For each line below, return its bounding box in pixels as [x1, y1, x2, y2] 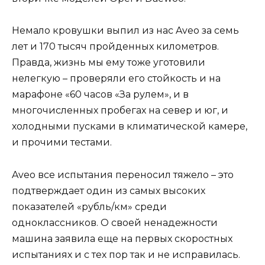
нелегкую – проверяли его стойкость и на [12, 73, 221, 85]
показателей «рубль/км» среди [12, 201, 167, 212]
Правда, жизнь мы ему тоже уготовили [12, 57, 205, 69]
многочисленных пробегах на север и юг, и [12, 105, 228, 117]
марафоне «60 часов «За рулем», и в [12, 89, 189, 101]
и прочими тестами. [12, 137, 112, 148]
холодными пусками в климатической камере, [12, 121, 247, 132]
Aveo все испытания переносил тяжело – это [12, 169, 234, 180]
